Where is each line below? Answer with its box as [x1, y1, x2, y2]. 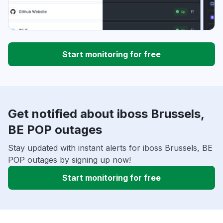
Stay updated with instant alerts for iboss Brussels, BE [8, 143, 213, 153]
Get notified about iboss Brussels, [8, 107, 204, 121]
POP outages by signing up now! [8, 155, 131, 165]
